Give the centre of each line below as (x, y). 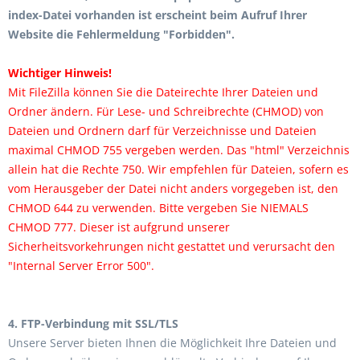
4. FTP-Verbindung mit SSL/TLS (93, 323)
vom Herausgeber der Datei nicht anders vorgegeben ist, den (173, 188)
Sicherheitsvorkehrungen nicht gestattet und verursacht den (172, 246)
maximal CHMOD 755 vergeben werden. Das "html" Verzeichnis (179, 150)
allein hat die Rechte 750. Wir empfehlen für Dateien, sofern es (178, 169)
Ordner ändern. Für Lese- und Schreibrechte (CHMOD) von (166, 111)
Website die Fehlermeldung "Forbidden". (121, 34)
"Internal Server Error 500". (81, 266)
